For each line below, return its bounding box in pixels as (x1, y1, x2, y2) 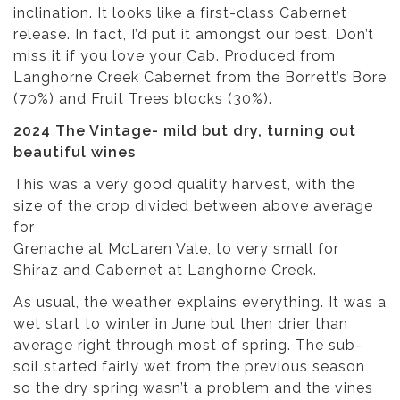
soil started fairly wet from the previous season (13, 357, 365, 375)
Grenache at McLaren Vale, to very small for (13, 239, 339, 257)
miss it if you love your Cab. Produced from (13, 46, 336, 64)
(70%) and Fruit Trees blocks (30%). (13, 89, 272, 107)
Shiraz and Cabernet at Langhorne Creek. (13, 261, 321, 279)
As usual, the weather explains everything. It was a (13, 293, 387, 311)
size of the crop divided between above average (13, 196, 373, 214)
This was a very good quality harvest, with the (13, 175, 355, 193)
